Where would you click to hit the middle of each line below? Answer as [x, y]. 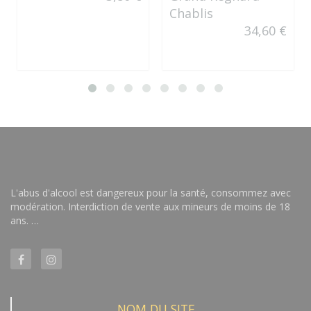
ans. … [25, 220]
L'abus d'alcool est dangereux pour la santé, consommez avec [151, 193]
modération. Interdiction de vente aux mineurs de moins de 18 [150, 207]
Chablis [191, 13]
